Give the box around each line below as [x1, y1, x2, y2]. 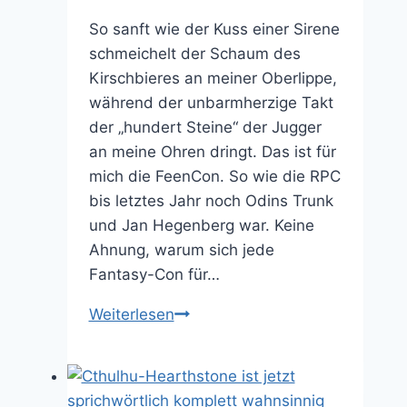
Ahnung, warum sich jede [88, 240, 274, 259]
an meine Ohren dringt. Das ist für [88, 142, 336, 161]
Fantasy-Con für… [88, 264, 220, 283]
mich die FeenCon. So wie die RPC [88, 166, 341, 185]
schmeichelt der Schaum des [88, 44, 301, 63]
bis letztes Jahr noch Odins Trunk [88, 191, 333, 210]
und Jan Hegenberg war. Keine [88, 215, 314, 234]
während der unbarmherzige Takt [88, 93, 333, 112]
